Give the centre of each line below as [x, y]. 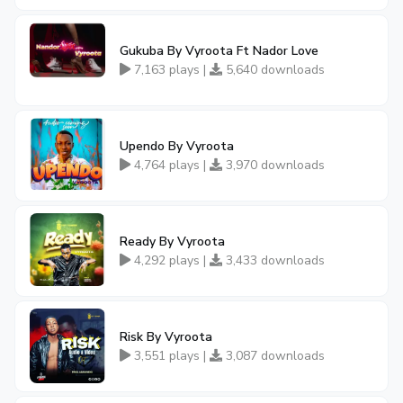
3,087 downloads [273, 356]
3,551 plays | [170, 356]
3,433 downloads [273, 260]
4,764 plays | [170, 165]
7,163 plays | [170, 70]
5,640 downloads [273, 70]
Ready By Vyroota [172, 242]
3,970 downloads [273, 165]
